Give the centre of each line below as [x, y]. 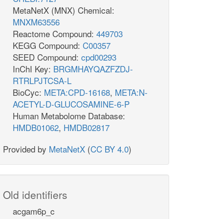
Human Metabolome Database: [69, 116]
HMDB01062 [36, 128]
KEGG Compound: [48, 45]
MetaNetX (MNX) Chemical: [64, 10]
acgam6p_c [34, 211]
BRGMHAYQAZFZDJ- [93, 69]
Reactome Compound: [55, 34]
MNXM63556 [36, 22]
